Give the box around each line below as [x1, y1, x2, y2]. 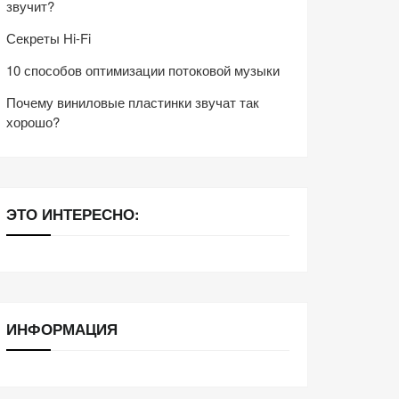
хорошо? [6, 112, 60, 132]
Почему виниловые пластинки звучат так [6, 93, 259, 112]
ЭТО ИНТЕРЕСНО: [6, 202, 140, 224]
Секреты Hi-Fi [6, 28, 91, 48]
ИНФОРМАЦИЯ [6, 317, 118, 339]
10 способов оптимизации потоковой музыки [6, 61, 280, 80]
